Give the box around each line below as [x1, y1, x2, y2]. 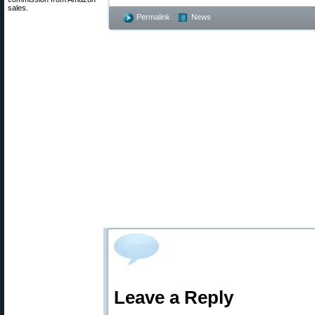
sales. [8, 4, 28, 12]
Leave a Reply [114, 288, 233, 307]
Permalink [136, 13, 170, 21]
